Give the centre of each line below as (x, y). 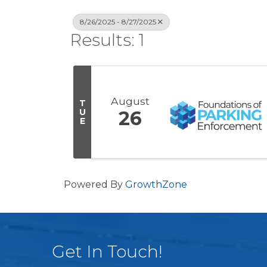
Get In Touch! (107, 252)
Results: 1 (107, 40)
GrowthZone (156, 185)
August (130, 101)
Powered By (94, 185)
